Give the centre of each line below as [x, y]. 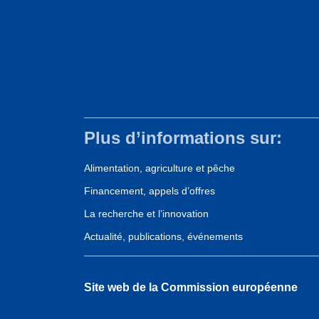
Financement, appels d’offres [150, 191]
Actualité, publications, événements [163, 237]
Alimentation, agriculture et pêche [159, 168]
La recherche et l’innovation [146, 214]
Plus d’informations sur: [183, 137]
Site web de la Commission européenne [191, 288]
